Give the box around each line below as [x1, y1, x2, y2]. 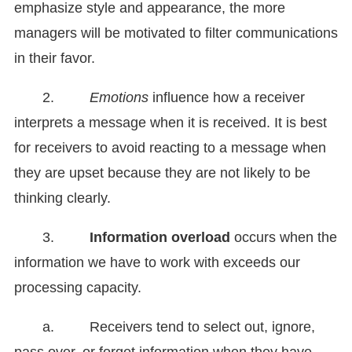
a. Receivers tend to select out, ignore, [42, 319, 315, 335]
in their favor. [14, 50, 95, 67]
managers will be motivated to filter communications [14, 25, 338, 42]
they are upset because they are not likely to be [14, 165, 310, 181]
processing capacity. [14, 280, 141, 296]
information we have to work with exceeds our [14, 255, 300, 271]
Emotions [90, 90, 148, 106]
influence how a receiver [148, 90, 305, 106]
